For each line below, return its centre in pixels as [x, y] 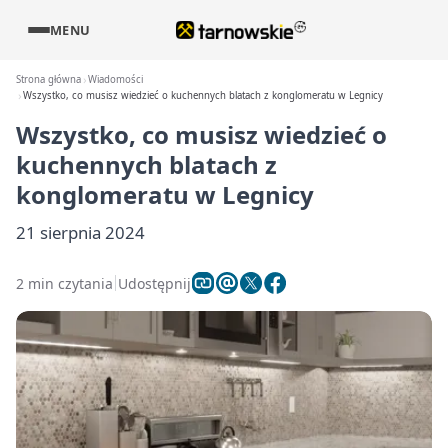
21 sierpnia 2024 [80, 232]
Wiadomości [116, 79]
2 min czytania [64, 283]
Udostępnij [154, 283]
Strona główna [48, 79]
